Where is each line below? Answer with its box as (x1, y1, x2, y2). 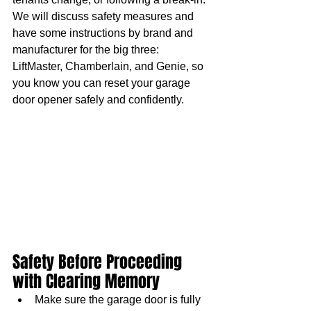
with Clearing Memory (12, 269, 160, 294)
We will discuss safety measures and (12, 10, 196, 22)
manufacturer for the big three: (12, 44, 162, 56)
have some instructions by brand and (12, 27, 196, 39)
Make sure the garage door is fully (35, 293, 203, 305)
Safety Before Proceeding (12, 249, 186, 274)
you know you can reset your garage (12, 77, 193, 89)
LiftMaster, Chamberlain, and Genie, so (12, 60, 206, 72)
